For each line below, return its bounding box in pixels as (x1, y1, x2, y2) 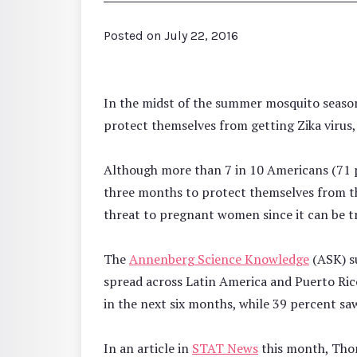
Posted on (104, 27, 164, 43)
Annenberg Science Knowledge (129, 249, 309, 268)
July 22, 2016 (164, 27, 238, 43)
